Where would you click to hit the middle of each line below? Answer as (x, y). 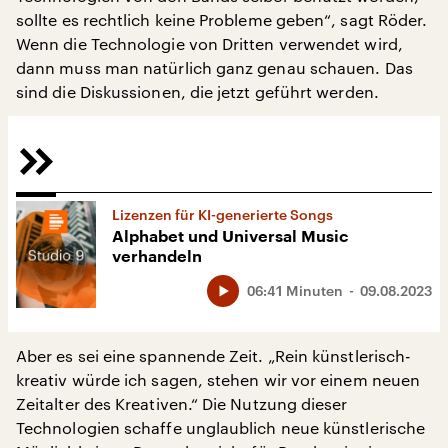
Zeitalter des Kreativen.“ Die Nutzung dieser (182, 403)
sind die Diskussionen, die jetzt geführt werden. (197, 92)
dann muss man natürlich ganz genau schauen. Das (214, 68)
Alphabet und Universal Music (230, 236)
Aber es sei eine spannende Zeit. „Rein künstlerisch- (214, 355)
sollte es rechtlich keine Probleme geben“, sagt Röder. (222, 20)
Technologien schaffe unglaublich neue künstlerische (221, 427)
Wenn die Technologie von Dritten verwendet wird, (209, 44)
